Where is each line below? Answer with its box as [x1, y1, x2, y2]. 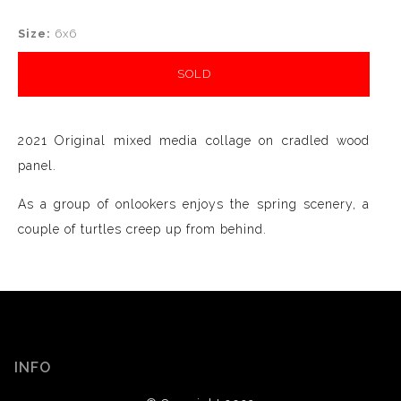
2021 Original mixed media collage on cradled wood [18, 133, 370, 148]
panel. [18, 158, 56, 173]
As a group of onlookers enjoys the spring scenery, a [18, 197, 370, 211]
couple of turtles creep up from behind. [18, 222, 267, 236]
